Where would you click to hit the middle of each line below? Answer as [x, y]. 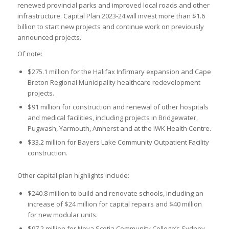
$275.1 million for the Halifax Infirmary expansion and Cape [119, 71]
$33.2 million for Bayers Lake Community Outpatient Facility [118, 142]
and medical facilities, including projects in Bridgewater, [112, 117]
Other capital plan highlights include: [73, 175]
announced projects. [49, 37]
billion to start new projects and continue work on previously [110, 26]
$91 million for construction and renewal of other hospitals [118, 107]
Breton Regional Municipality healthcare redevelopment [114, 82]
